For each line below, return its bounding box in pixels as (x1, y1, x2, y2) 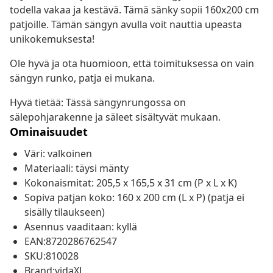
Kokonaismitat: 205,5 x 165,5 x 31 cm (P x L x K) (24, 176, 237, 190)
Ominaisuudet (10, 124, 88, 140)
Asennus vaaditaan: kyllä (24, 220, 137, 234)
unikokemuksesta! (10, 32, 94, 46)
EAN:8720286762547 (24, 235, 117, 249)
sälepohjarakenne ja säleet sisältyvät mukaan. (10, 110, 221, 124)
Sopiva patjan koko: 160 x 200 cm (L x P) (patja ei (24, 191, 244, 205)
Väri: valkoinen (24, 147, 92, 161)
